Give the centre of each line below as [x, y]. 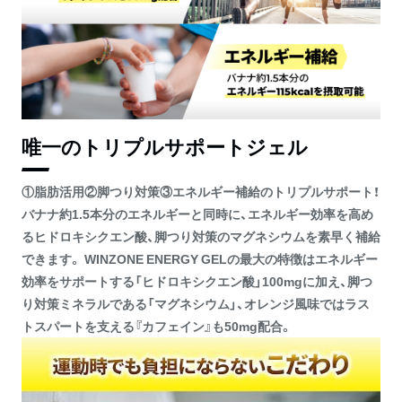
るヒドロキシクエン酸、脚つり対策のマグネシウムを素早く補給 [201, 236]
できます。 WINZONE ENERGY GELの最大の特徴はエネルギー [200, 258]
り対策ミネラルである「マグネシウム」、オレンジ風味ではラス [196, 303]
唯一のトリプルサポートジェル [165, 145]
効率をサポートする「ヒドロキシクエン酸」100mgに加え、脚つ [197, 280]
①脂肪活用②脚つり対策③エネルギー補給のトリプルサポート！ [201, 191]
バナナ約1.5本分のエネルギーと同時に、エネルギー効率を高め [197, 213]
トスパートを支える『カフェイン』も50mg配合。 [157, 325]
